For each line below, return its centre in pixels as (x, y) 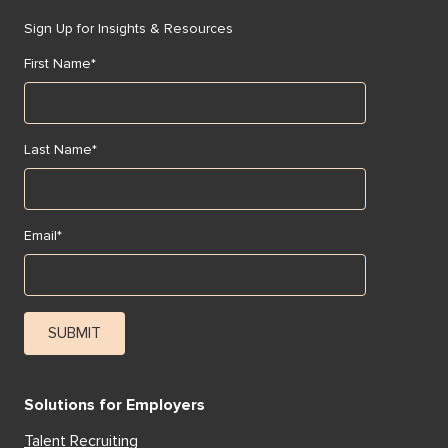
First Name (57, 64)
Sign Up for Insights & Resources (128, 29)
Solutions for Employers (114, 405)
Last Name (58, 150)
